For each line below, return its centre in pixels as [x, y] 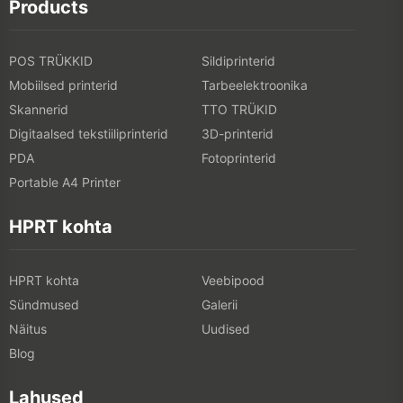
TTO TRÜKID [239, 110]
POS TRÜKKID [51, 61]
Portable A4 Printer [65, 183]
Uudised [226, 329]
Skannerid [39, 110]
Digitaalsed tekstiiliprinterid [89, 134]
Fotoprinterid [239, 158]
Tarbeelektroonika [255, 85]
